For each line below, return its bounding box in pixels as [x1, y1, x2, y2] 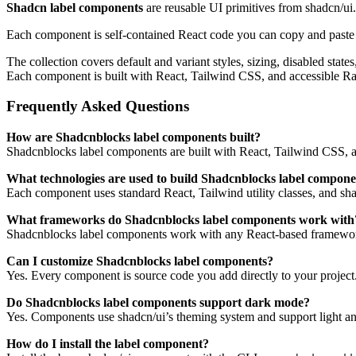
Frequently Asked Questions [6, 98, 189, 115]
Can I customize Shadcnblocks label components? [6, 254, 273, 269]
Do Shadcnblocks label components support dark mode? [6, 296, 310, 310]
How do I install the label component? [6, 337, 209, 351]
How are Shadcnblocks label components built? [6, 130, 261, 145]
